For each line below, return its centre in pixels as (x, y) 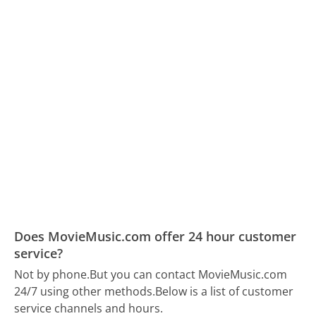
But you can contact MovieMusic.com (189, 275)
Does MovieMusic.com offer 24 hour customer (156, 236)
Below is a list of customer (225, 292)
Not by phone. (52, 275)
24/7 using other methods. (85, 292)
